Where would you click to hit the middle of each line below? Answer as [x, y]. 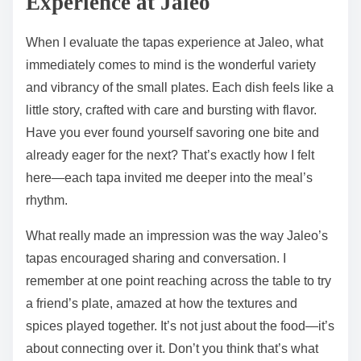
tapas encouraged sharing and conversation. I [156, 258]
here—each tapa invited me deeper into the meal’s [169, 177]
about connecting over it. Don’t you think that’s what [172, 348]
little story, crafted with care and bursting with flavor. [171, 110]
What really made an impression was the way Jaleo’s [177, 235]
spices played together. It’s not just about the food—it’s [180, 326]
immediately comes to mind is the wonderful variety [171, 64]
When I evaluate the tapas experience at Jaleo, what [174, 42]
